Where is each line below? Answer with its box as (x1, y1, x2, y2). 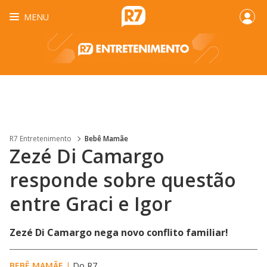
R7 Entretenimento (10, 133, 72, 144)
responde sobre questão (10, 167, 236, 193)
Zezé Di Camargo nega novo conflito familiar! (10, 226, 228, 239)
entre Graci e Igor (10, 191, 172, 216)
